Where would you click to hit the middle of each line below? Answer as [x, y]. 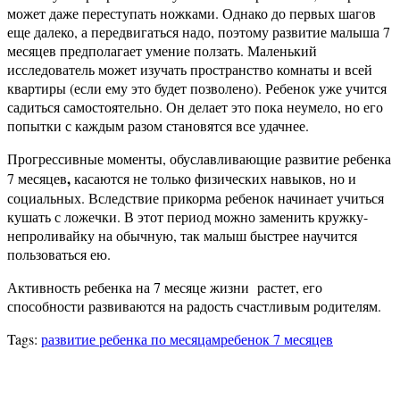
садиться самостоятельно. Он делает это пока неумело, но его [195, 107]
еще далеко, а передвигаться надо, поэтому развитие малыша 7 [199, 32]
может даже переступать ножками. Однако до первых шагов [192, 13]
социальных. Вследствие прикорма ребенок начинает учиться [196, 198]
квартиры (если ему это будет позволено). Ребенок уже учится [197, 88]
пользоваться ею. [59, 254]
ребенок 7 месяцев [277, 339]
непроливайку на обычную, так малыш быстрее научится [182, 236]
